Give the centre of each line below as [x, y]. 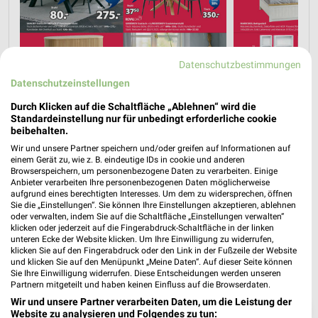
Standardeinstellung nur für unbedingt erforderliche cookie [144, 118]
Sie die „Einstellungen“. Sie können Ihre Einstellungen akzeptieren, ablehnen [153, 205]
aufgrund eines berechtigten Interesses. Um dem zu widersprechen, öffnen [152, 193]
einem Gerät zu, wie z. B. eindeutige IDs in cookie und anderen [128, 159]
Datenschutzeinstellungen [70, 83]
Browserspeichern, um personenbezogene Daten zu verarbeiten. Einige [144, 171]
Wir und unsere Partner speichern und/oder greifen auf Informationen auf [150, 148]
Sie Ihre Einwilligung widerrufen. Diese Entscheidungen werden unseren [146, 273]
